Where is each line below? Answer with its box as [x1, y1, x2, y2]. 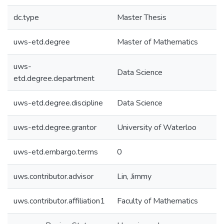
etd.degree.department [13, 73, 94, 84]
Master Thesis [117, 12, 166, 23]
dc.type [13, 12, 39, 23]
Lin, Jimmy [117, 171, 151, 182]
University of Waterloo [117, 122, 196, 133]
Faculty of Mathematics [117, 195, 198, 206]
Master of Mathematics [117, 36, 198, 47]
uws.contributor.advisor [13, 171, 93, 182]
